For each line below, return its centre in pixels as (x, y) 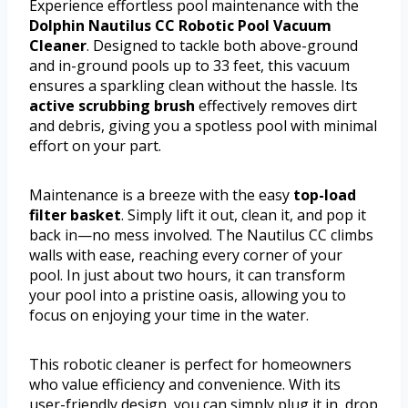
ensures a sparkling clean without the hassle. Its (194, 86)
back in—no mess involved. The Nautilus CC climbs (201, 235)
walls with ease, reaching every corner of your (186, 255)
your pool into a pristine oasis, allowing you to (188, 296)
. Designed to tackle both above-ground (222, 46)
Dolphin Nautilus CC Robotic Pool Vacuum (180, 26)
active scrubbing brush (112, 106)
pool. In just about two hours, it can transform (187, 275)
